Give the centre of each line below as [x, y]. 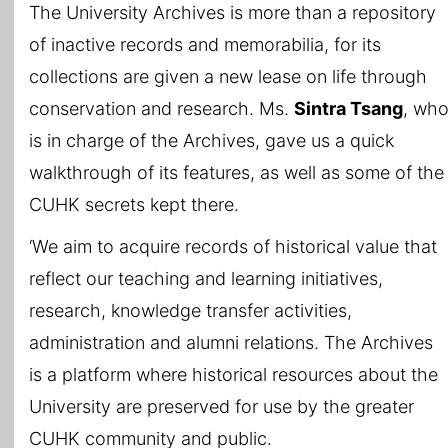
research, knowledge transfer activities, [190, 310]
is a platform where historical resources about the [233, 374]
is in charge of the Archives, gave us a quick [211, 140]
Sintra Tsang [348, 108]
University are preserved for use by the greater [221, 406]
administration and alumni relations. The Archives [231, 342]
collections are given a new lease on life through [228, 76]
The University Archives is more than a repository [232, 12]
